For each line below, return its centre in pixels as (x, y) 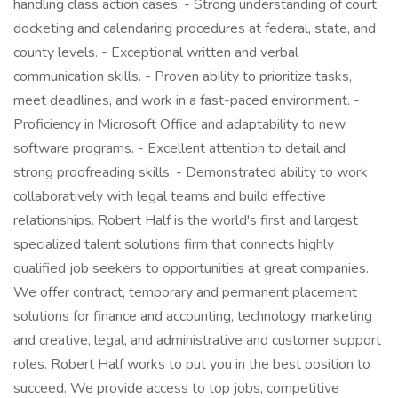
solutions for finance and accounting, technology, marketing (193, 316)
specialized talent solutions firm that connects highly (174, 244)
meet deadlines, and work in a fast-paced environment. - (187, 100)
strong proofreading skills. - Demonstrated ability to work (191, 172)
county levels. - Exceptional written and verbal (156, 52)
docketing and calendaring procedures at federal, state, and (195, 28)
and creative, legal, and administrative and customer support (197, 340)
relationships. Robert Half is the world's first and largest (186, 220)
